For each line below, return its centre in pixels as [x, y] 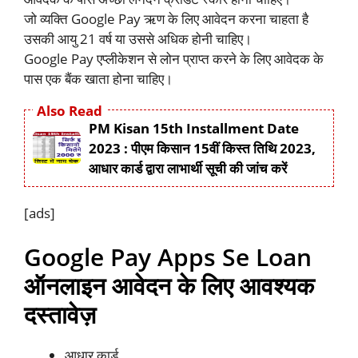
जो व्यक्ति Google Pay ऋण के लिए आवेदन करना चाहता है [166, 19]
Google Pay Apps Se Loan [168, 257]
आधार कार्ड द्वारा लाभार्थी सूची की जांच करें [188, 168]
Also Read [70, 110]
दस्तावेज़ [60, 315]
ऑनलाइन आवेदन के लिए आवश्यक [169, 286]
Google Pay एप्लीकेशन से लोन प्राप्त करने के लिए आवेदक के [174, 59]
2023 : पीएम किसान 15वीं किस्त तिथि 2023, [202, 148]
